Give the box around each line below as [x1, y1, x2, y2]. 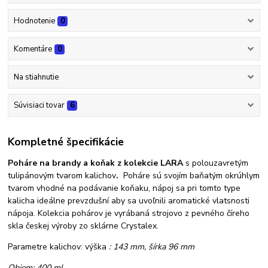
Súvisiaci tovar [13, 100, 65, 111]
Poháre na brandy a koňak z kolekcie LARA [8, 157, 184, 169]
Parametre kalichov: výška [8, 240, 109, 252]
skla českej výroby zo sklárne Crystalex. [8, 220, 159, 232]
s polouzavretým [183, 157, 249, 169]
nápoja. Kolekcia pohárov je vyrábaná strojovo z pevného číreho [8, 207, 250, 219]
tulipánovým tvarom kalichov [8, 169, 117, 181]
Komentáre [13, 43, 52, 54]
